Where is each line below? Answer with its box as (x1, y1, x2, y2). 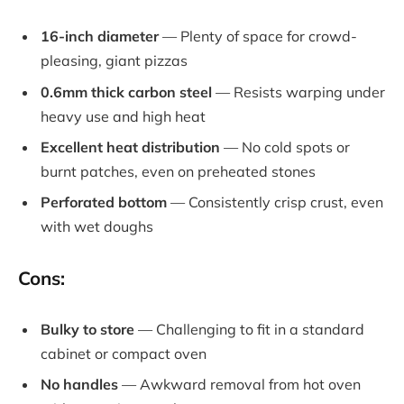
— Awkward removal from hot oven (118, 375, 361, 394)
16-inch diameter (41, 27, 159, 46)
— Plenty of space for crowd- (159, 27, 357, 46)
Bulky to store (41, 320, 134, 339)
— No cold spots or (220, 137, 350, 156)
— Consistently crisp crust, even (167, 192, 383, 211)
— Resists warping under (212, 82, 385, 101)
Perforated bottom (41, 192, 167, 211)
